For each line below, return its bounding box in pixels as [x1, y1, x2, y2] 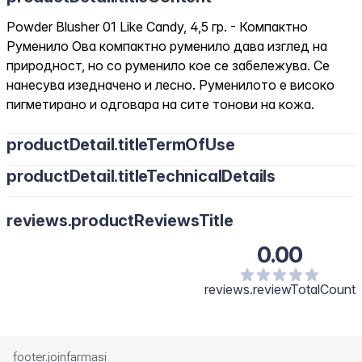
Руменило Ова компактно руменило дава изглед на [6, 38, 327, 54]
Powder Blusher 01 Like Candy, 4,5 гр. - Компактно [6, 19, 308, 35]
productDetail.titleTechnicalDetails [6, 166, 276, 186]
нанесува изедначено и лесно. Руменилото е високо [6, 77, 335, 93]
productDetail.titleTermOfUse [6, 135, 235, 154]
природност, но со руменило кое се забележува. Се [6, 57, 330, 74]
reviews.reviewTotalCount [204, 281, 356, 297]
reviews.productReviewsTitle [6, 211, 234, 230]
